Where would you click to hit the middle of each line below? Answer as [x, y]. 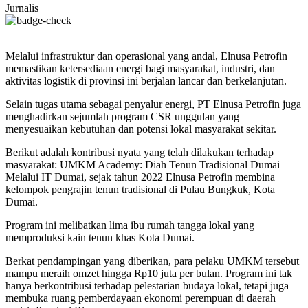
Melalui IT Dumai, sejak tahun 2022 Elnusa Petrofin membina [140, 177]
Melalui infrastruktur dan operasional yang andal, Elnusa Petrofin [146, 56]
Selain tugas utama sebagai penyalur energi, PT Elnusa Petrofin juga [153, 104]
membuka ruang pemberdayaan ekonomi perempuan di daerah [141, 298]
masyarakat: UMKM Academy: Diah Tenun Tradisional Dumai [143, 164]
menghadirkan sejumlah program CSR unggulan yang [122, 116]
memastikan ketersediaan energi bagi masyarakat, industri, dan [140, 68]
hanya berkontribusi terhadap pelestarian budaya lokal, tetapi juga [147, 285]
